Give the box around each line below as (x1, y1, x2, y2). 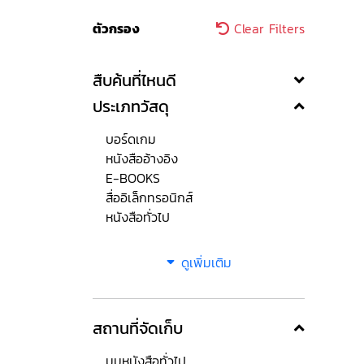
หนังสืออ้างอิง (106, 149, 178, 168)
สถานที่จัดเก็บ (93, 316, 183, 340)
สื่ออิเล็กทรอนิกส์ (106, 188, 193, 207)
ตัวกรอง (93, 19, 140, 38)
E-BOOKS (106, 168, 160, 188)
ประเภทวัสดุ (93, 94, 169, 119)
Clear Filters (229, 19, 305, 38)
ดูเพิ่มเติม (180, 253, 232, 272)
